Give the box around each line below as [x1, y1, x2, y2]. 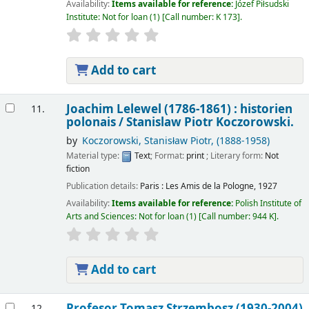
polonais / [66, 113, 126, 131]
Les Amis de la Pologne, [165, 180, 256, 193]
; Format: [150, 150, 186, 163]
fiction [66, 163, 90, 176]
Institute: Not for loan [66, 11, 148, 24]
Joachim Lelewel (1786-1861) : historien [66, 100, 292, 118]
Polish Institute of [235, 197, 301, 210]
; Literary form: [206, 150, 265, 163]
